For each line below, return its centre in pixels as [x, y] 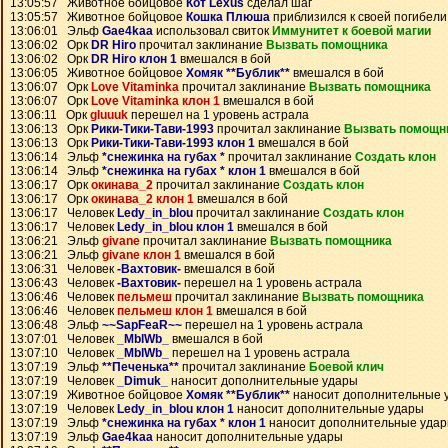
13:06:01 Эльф [56, 31]
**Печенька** [140, 367]
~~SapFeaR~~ [142, 325]
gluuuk [109, 115]
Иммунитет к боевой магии [351, 31]
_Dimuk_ [142, 381]
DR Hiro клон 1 [134, 59]
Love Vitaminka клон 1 [155, 101]
